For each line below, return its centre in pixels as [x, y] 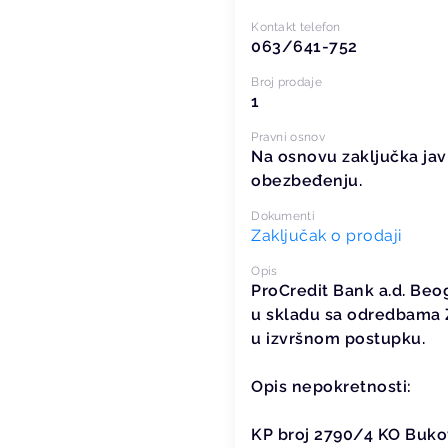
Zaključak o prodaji [326, 235]
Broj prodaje [286, 82]
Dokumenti [283, 216]
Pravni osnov [288, 137]
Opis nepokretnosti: [331, 386]
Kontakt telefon [296, 27]
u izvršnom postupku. [338, 338]
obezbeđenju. [307, 180]
